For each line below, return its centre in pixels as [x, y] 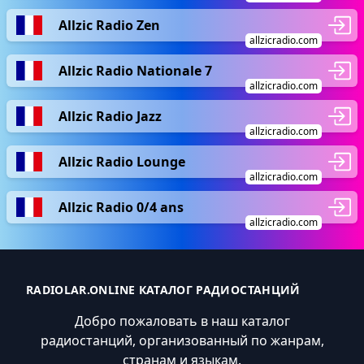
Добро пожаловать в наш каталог [182, 321]
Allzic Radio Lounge [122, 161]
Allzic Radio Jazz [110, 116]
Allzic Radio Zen [109, 25]
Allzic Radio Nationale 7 [135, 70]
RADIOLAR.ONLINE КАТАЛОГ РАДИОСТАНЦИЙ [163, 290]
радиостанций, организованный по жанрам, [182, 340]
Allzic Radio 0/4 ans [121, 207]
